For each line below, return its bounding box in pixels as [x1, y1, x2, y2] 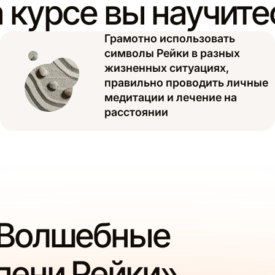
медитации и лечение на [104, 91, 237, 104]
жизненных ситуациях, [104, 61, 229, 75]
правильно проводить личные [104, 76, 268, 90]
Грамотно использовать [104, 32, 235, 45]
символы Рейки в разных [104, 47, 240, 60]
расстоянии [104, 106, 168, 119]
